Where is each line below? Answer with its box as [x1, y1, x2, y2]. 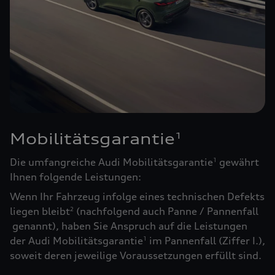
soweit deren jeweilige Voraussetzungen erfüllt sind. [10, 249, 261, 262]
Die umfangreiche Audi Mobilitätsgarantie [10, 156, 213, 169]
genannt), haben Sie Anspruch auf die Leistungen [10, 220, 247, 233]
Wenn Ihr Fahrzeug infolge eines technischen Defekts [10, 190, 265, 203]
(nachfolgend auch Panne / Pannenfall [74, 205, 258, 218]
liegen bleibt [10, 205, 70, 218]
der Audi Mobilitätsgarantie [10, 234, 143, 247]
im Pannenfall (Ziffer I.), [147, 234, 265, 247]
